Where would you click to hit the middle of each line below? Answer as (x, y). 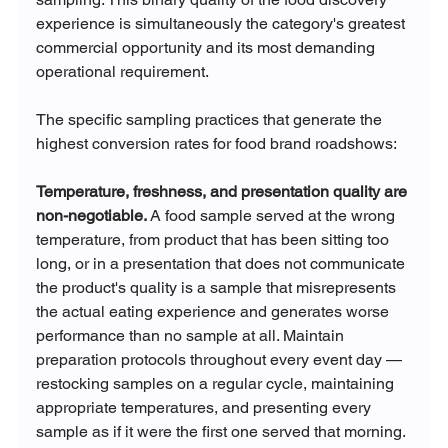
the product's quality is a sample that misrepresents (217, 287)
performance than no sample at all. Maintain (191, 335)
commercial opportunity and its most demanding (207, 47)
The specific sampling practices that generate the (210, 119)
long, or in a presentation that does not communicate (222, 263)
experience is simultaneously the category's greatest (222, 23)
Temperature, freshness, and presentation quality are (223, 191)
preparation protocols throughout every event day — (220, 359)
